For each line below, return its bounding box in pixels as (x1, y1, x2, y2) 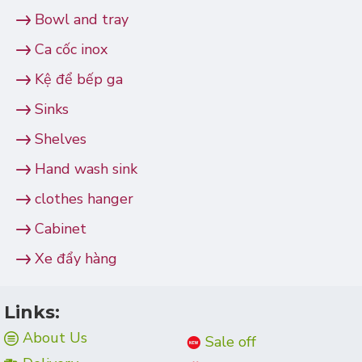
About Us (23, 328, 87, 347)
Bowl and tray (35, 10, 128, 29)
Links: (4, 301, 60, 323)
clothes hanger (35, 189, 133, 208)
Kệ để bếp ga (35, 69, 123, 89)
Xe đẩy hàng (35, 249, 117, 268)
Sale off (205, 332, 256, 351)
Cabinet (35, 219, 86, 238)
